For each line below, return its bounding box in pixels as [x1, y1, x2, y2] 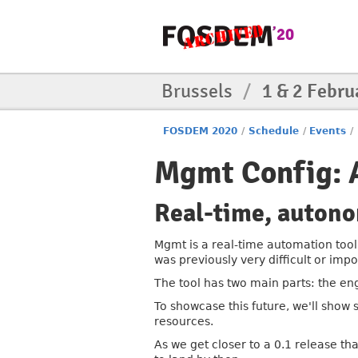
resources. [154, 315, 213, 328]
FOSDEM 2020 [163, 125, 238, 137]
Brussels [161, 79, 237, 103]
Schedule [248, 125, 299, 137]
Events [309, 125, 347, 137]
